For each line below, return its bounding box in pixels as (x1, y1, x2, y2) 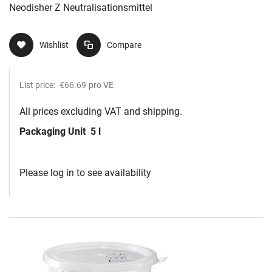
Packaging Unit (19, 126, 88, 138)
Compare (107, 40, 141, 50)
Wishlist (39, 40, 69, 50)
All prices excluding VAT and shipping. (19, 106, 182, 118)
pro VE (89, 80, 114, 90)
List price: (19, 80, 57, 90)
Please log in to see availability (19, 167, 151, 179)
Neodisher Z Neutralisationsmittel (9, 2, 152, 14)
